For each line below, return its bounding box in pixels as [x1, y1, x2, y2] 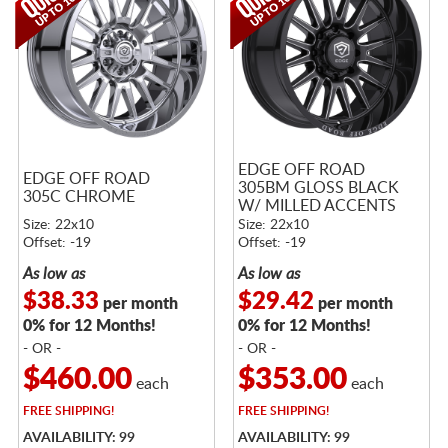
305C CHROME [22, 188, 135, 205]
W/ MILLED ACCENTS [237, 197, 396, 214]
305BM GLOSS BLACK [237, 179, 399, 196]
